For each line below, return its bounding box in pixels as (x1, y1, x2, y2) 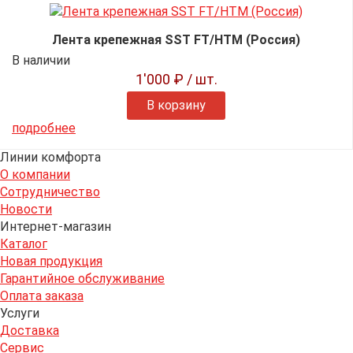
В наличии (12, 53, 70, 69)
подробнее (12, 121, 76, 136)
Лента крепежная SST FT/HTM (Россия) (52, 32, 300, 48)
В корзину (147, 98, 206, 113)
